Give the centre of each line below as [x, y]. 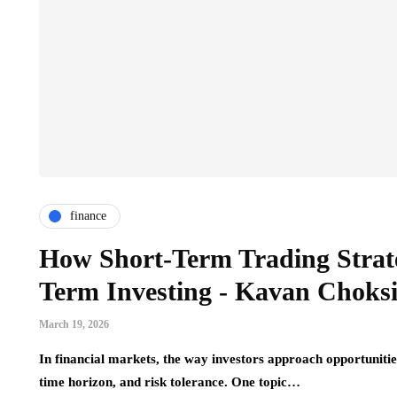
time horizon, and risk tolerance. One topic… [170, 381]
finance [88, 216]
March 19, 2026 [74, 324]
